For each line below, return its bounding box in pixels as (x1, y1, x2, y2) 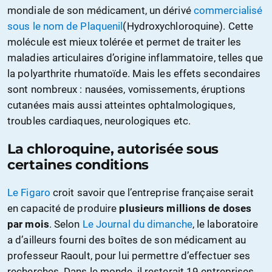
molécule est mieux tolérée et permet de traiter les (7, 36, 242, 49)
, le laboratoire (192, 218, 259, 231)
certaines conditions (7, 156, 149, 174)
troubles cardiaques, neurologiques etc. (7, 115, 191, 127)
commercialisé (193, 4, 263, 17)
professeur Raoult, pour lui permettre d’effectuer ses (7, 250, 251, 262)
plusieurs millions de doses (117, 202, 252, 215)
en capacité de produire (7, 202, 117, 215)
